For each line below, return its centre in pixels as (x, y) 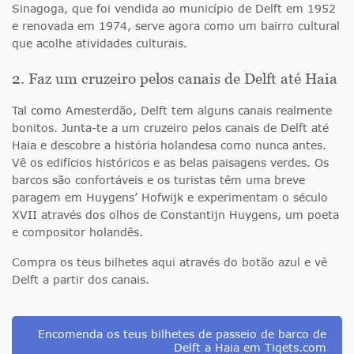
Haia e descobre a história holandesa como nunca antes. (169, 145)
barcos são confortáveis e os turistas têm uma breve (158, 179)
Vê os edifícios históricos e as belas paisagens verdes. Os (170, 162)
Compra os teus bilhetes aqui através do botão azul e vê (169, 262)
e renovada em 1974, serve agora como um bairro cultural (176, 25)
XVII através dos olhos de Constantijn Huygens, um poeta (175, 214)
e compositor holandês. (77, 232)
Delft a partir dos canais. (81, 279)
